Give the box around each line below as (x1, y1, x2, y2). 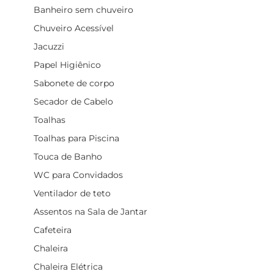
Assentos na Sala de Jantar (34, 206, 147, 217)
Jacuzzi (34, 40, 64, 52)
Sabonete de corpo (34, 77, 114, 89)
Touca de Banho (34, 150, 102, 162)
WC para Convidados (34, 169, 123, 180)
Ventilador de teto (34, 187, 111, 199)
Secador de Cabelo (34, 95, 113, 107)
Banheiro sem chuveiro (34, 4, 133, 15)
